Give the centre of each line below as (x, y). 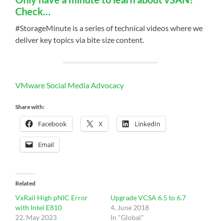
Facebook (53, 124)
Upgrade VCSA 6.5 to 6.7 (148, 197)
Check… (33, 11)
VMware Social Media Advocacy (70, 85)
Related (26, 183)
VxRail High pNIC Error (52, 197)
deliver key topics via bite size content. (80, 39)
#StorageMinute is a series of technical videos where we (109, 28)
